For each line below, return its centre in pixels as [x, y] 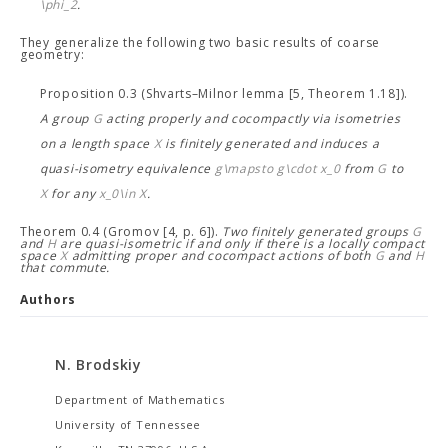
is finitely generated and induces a [270, 143]
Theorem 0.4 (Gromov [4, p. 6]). [121, 231]
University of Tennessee [128, 424]
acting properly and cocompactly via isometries [251, 118]
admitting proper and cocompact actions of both [221, 255]
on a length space [97, 143]
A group [66, 118]
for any [73, 193]
